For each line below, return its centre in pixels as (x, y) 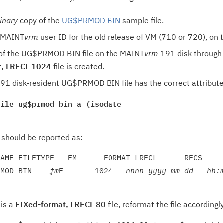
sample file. (142, 20)
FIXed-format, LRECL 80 (60, 204)
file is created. (78, 66)
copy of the (40, 20)
